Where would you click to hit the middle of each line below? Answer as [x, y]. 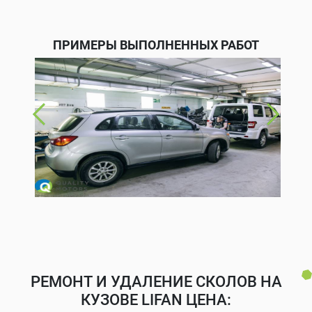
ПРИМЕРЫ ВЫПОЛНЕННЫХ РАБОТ [156, 45]
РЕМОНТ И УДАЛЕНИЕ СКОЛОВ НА [156, 281]
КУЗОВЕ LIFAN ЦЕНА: [156, 299]
